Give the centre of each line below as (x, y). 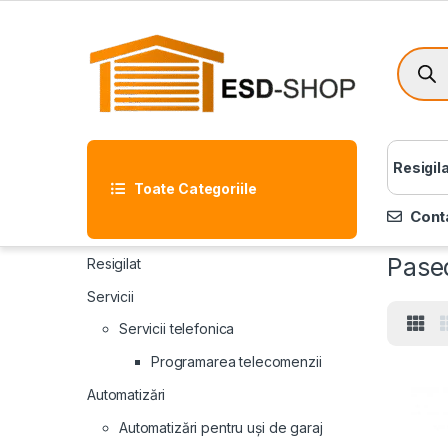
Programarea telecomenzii (236, 362)
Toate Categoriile (195, 189)
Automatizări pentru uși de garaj (221, 427)
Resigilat (114, 263)
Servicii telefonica (177, 329)
